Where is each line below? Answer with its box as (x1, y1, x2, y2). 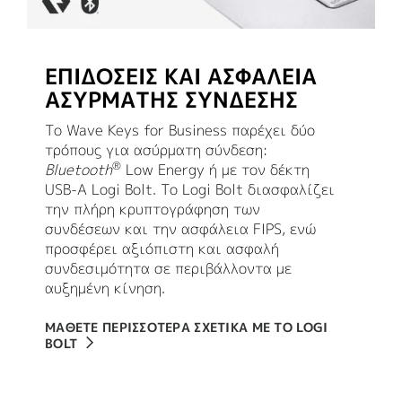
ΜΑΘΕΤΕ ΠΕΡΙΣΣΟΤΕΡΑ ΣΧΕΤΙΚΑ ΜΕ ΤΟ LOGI (45, 319, 328, 336)
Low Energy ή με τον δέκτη (121, 160, 310, 180)
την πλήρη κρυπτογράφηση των (45, 199, 260, 220)
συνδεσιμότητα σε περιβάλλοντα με (45, 258, 292, 279)
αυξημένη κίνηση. (45, 278, 165, 299)
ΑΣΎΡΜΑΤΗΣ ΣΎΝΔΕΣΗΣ (45, 84, 298, 116)
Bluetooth (45, 160, 112, 180)
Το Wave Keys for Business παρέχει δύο (45, 120, 315, 141)
